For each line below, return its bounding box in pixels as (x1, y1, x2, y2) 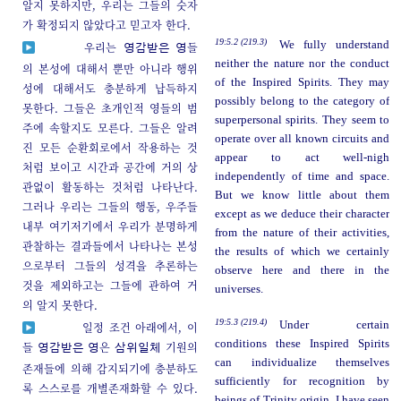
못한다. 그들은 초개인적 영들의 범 (22, 100, 199, 116)
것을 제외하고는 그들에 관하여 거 (22, 277, 199, 294)
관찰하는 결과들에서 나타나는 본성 (22, 238, 199, 254)
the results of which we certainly (214, 245, 390, 259)
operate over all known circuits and (214, 132, 390, 146)
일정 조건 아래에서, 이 (82, 320, 199, 336)
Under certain (278, 319, 390, 332)
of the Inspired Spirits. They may (214, 76, 390, 90)
